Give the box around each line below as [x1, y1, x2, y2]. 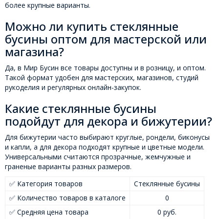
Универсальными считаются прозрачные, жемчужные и [5, 152, 191, 162]
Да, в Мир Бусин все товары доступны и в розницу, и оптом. [5, 63, 206, 73]
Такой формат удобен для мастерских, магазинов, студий [5, 73, 198, 83]
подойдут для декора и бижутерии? [5, 113, 212, 130]
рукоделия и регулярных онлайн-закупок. [5, 83, 141, 92]
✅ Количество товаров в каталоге [9, 193, 126, 203]
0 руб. [157, 207, 176, 217]
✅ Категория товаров [9, 179, 83, 189]
